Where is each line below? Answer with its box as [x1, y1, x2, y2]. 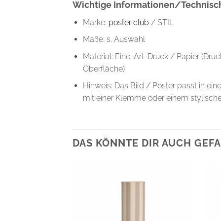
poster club [108, 17, 149, 27]
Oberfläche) [82, 64, 125, 74]
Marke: [82, 17, 109, 27]
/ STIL [148, 17, 174, 27]
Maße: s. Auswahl [82, 35, 145, 44]
